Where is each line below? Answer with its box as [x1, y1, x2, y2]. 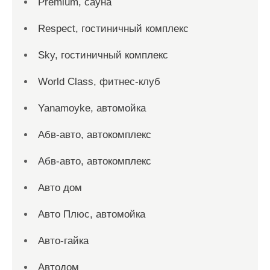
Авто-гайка [38, 235, 89, 247]
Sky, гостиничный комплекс [38, 49, 168, 61]
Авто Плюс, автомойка [38, 209, 145, 221]
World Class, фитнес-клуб [38, 76, 160, 88]
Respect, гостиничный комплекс [38, 23, 189, 35]
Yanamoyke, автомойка [38, 102, 146, 115]
